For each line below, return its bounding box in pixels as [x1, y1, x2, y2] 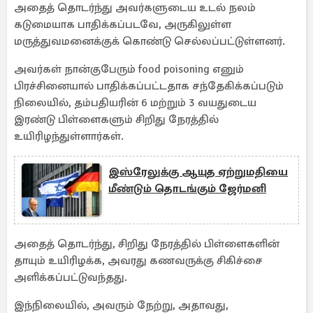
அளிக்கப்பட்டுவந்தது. [14, 270, 127, 284]
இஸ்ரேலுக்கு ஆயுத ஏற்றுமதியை [108, 165, 288, 179]
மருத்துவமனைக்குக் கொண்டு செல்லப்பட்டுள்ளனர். [14, 34, 285, 48]
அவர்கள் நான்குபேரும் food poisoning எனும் [14, 62, 244, 76]
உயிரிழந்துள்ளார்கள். [14, 129, 126, 143]
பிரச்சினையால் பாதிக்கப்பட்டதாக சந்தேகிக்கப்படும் [14, 79, 284, 93]
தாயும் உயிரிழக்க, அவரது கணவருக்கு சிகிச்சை [14, 254, 263, 268]
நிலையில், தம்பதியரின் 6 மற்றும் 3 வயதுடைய [14, 96, 256, 110]
